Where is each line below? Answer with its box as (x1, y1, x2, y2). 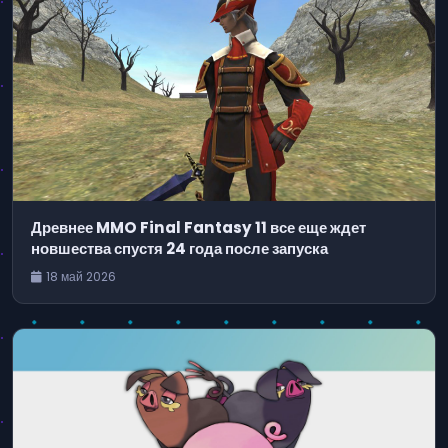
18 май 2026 (45, 267, 116, 285)
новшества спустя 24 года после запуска (30, 237, 328, 259)
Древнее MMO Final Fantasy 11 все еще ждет (30, 216, 366, 238)
